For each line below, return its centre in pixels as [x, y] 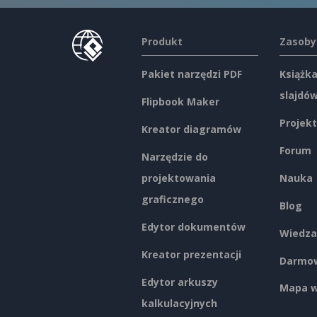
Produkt [162, 42]
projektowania [178, 178]
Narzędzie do [174, 156]
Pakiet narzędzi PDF [191, 74]
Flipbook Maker [180, 102]
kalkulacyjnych [179, 303]
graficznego [172, 199]
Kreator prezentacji [191, 254]
